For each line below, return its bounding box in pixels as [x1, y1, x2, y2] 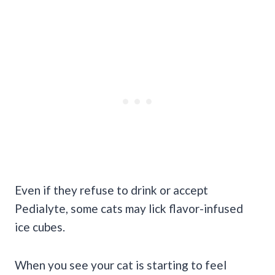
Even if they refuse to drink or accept [15, 182, 208, 197]
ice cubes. [15, 219, 65, 234]
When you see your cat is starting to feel [15, 257, 227, 272]
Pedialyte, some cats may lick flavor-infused [15, 201, 243, 215]
